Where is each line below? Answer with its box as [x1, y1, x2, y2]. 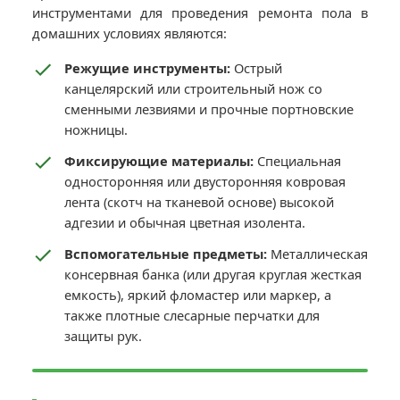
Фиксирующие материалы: [64, 152, 254, 171]
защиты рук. [64, 327, 142, 346]
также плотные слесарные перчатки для [64, 306, 320, 325]
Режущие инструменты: [64, 59, 230, 78]
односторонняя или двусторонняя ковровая [64, 172, 346, 191]
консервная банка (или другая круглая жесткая [64, 265, 362, 284]
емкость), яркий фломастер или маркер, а [64, 286, 331, 304]
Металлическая [267, 245, 368, 263]
